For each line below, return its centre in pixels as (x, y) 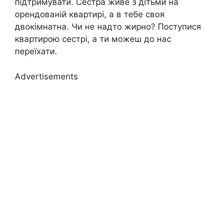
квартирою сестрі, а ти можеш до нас (93, 39)
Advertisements (46, 76)
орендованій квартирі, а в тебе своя (90, 15)
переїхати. (36, 52)
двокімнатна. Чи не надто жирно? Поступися (108, 27)
